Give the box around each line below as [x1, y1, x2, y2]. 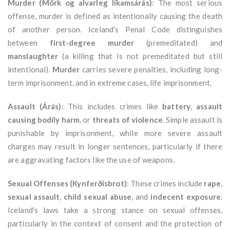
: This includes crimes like [61, 102, 163, 111]
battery [162, 102, 190, 111]
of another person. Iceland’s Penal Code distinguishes [8, 25, 222, 34]
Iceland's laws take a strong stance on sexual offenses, [8, 205, 222, 215]
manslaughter [8, 51, 59, 61]
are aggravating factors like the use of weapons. [8, 155, 175, 165]
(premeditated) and [134, 38, 222, 48]
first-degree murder [49, 38, 135, 48]
